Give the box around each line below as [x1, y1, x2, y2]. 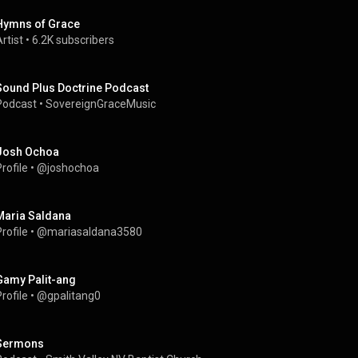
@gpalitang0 [37, 289, 101, 302]
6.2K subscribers [32, 34, 114, 46]
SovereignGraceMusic [46, 97, 156, 110]
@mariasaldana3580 [37, 225, 142, 238]
